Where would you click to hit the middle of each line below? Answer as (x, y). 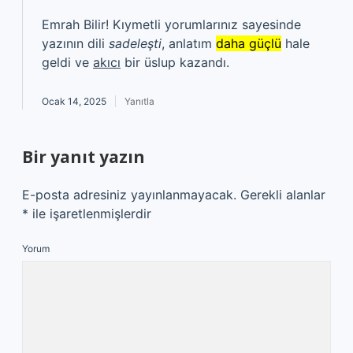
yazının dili (75, 43)
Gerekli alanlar (283, 195)
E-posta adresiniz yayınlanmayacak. (129, 195)
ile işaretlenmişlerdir (90, 214)
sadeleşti (135, 43)
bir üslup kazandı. (175, 62)
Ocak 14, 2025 (74, 101)
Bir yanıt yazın (84, 157)
